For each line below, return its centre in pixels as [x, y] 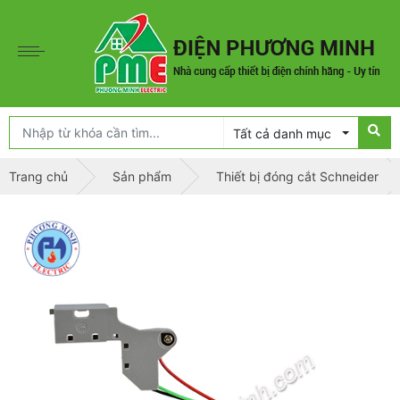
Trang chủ [38, 176]
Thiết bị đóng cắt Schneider [297, 176]
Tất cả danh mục [282, 133]
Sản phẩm [142, 176]
